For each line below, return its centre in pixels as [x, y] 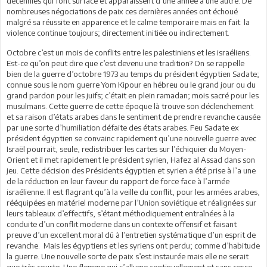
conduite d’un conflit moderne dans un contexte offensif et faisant [122, 224]
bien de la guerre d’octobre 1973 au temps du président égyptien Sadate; [133, 74]
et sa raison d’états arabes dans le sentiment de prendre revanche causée [133, 117]
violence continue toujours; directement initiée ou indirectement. [118, 32]
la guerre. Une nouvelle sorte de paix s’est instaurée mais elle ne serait [128, 256]
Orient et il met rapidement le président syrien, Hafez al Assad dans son [131, 159]
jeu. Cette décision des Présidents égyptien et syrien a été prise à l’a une [131, 170]
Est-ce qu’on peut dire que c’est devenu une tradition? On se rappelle [125, 63]
